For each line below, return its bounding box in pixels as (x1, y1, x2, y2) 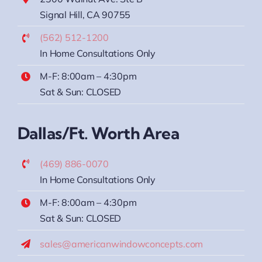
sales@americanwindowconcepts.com (40, 237, 204, 250)
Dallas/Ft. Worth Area (17, 122, 180, 143)
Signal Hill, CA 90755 (40, 8, 131, 20)
